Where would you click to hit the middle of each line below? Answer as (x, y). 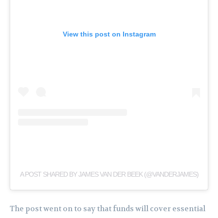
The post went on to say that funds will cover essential (108, 209)
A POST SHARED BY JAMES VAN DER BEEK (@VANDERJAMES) (109, 174)
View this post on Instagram (109, 34)
